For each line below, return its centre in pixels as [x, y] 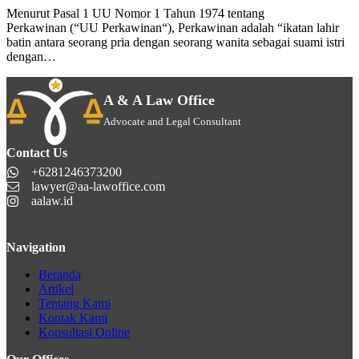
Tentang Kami [75, 303]
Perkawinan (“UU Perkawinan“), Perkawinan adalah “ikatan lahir [173, 28]
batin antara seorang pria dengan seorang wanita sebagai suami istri [175, 42]
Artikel [56, 288]
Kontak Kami [73, 317]
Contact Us [37, 152]
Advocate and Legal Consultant [172, 121]
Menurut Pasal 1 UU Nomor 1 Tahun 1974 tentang [135, 14]
